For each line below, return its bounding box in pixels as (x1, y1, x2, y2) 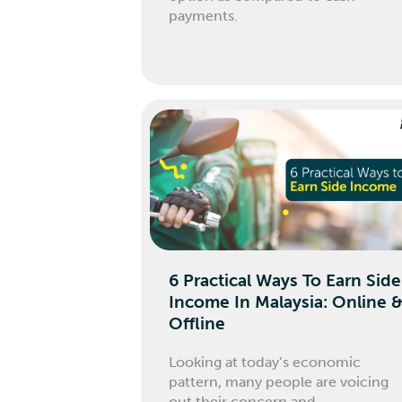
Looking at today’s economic (169, 354, 362, 371)
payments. (169, 6, 239, 24)
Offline (169, 313, 226, 335)
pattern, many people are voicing (169, 373, 389, 391)
